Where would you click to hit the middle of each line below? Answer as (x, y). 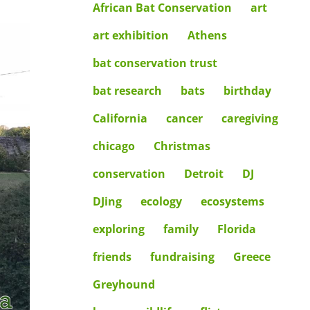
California (120, 119)
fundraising (182, 257)
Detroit (203, 174)
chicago (113, 146)
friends (112, 257)
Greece (252, 257)
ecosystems (232, 202)
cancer (184, 119)
